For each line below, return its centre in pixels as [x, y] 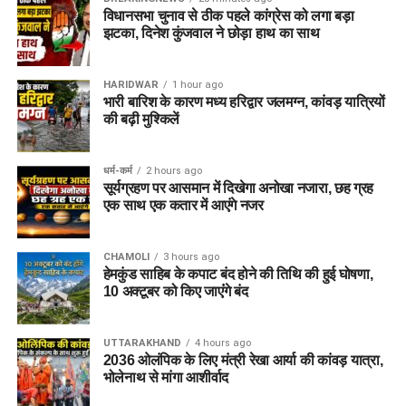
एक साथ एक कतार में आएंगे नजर [183, 205]
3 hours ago [191, 257]
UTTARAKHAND [142, 343]
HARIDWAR [130, 85]
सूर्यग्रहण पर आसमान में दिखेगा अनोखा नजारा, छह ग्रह [238, 188]
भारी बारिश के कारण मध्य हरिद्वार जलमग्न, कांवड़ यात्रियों [244, 102]
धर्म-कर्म [117, 171]
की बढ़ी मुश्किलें [141, 119]
